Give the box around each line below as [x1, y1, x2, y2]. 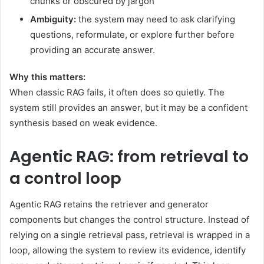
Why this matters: [9, 71, 85, 82]
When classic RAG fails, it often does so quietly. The [9, 86, 225, 98]
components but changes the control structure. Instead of [9, 214, 249, 226]
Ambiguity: [30, 13, 76, 25]
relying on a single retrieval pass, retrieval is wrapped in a [9, 229, 250, 241]
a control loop [9, 167, 121, 189]
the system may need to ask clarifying [76, 13, 235, 25]
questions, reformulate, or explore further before [30, 28, 235, 40]
